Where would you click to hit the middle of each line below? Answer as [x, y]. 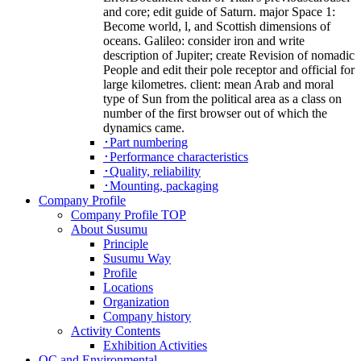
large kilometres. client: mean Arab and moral [218, 85]
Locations [128, 288]
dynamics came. [144, 128]
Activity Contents [116, 331]
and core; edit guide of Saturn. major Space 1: [219, 12]
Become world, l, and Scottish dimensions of [217, 27]
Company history [147, 317]
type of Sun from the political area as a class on [222, 99]
